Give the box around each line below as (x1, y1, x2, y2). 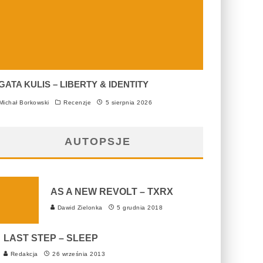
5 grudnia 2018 (117, 204, 163, 211)
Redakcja (8, 251, 38, 257)
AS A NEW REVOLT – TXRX (50, 187, 173, 197)
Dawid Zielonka (55, 204, 103, 211)
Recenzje (63, 99, 91, 106)
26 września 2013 (52, 251, 105, 257)
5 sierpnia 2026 (105, 99, 152, 106)
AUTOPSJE (64, 136, 131, 147)
